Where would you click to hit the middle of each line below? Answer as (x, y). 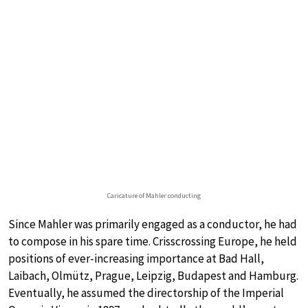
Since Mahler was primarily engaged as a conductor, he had (153, 224)
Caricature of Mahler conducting (154, 196)
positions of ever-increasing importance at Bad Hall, (136, 259)
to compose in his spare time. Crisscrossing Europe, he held (153, 242)
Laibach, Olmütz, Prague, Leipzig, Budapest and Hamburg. (153, 276)
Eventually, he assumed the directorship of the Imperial (146, 293)
